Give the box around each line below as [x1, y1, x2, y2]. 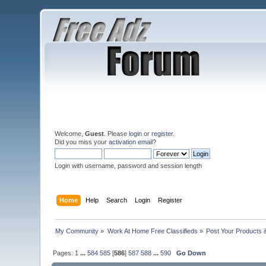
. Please [104, 130, 129, 137]
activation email [109, 138, 153, 145]
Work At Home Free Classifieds [107, 227, 198, 235]
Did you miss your [55, 138, 109, 145]
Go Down [176, 249, 207, 256]
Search [106, 196, 127, 204]
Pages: [53, 249, 75, 256]
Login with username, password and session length [55, 162, 202, 169]
